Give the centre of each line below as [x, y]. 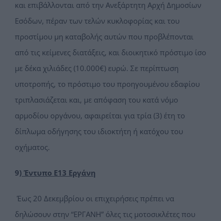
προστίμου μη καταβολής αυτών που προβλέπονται [104, 37]
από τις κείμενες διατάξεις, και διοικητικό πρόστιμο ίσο [110, 53]
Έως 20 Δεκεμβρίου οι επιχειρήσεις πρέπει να [95, 199]
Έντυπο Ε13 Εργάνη [59, 173]
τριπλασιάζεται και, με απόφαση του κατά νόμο [96, 100]
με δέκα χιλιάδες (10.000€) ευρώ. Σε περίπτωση [97, 68]
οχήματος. [32, 147]
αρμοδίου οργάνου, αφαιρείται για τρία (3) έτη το [100, 116]
